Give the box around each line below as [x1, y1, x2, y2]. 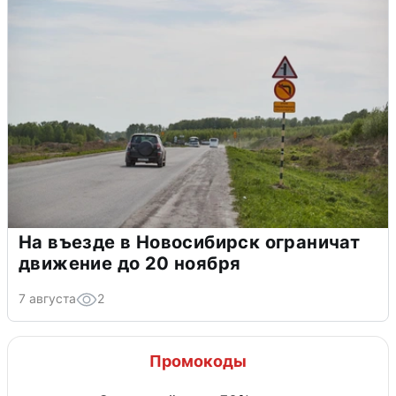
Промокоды [149, 352, 247, 371]
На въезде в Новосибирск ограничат [19, 232, 361, 254]
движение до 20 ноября [19, 253, 241, 275]
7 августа [19, 291, 76, 307]
